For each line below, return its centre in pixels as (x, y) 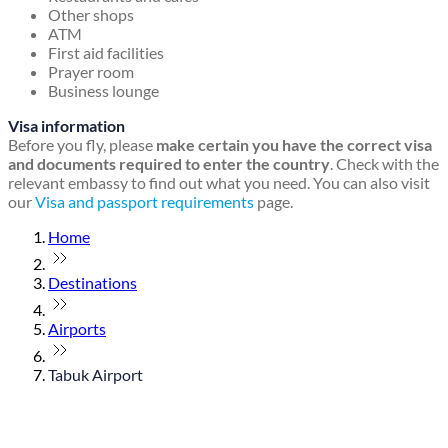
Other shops (91, 15)
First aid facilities (106, 53)
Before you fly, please (82, 145)
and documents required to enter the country (169, 164)
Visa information (66, 126)
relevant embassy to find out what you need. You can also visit (219, 183)
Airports (77, 329)
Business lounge (103, 91)
